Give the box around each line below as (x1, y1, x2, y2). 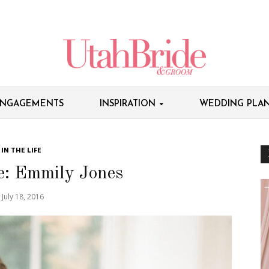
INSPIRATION (99, 99, 156, 109)
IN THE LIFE (1, 144, 41, 157)
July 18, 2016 (2, 191, 44, 202)
